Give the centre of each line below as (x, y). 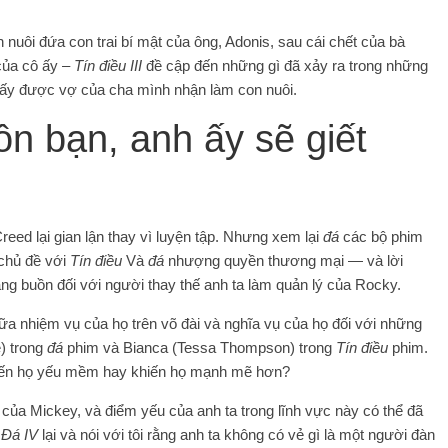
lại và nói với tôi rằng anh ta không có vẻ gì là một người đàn (236, 434)
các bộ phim (381, 236)
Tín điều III (110, 65)
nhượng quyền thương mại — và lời (285, 260)
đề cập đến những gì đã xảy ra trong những (287, 65)
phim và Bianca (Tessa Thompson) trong (201, 347)
